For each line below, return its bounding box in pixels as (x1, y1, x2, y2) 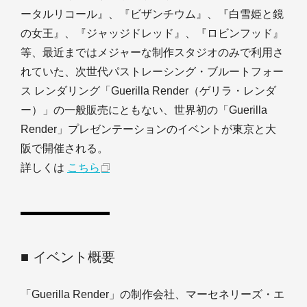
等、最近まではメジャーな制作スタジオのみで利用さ (21, 47, 284, 58)
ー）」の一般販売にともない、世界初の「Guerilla (21, 104, 267, 116)
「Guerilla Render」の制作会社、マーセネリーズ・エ (21, 288, 284, 300)
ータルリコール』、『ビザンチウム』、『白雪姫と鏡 (21, 8, 284, 20)
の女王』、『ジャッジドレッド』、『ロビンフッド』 (21, 27, 284, 39)
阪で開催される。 (21, 143, 108, 154)
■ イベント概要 (21, 249, 115, 265)
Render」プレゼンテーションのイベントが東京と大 (21, 123, 276, 135)
